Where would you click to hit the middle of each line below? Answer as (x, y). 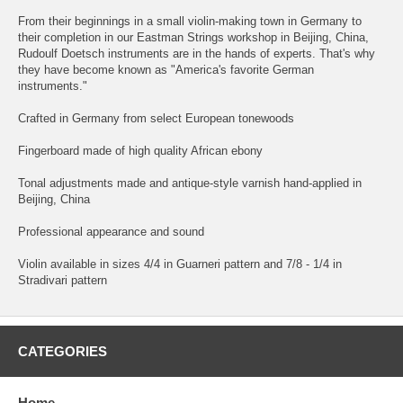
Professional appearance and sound (111, 232)
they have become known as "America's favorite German (166, 70)
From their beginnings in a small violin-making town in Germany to (190, 22)
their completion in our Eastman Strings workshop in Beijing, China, (193, 38)
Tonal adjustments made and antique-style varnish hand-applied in (190, 184)
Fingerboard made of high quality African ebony (140, 151)
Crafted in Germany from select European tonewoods (156, 119)
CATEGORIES (63, 352)
